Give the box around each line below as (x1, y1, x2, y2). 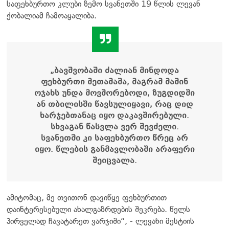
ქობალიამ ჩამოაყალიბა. (7, 10, 97, 20)
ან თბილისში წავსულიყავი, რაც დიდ (36, 99, 193, 109)
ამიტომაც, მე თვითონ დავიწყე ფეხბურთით (7, 192, 167, 202)
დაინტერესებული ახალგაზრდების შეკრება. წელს (7, 204, 190, 214)
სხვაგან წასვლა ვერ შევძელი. (50, 122, 179, 131)
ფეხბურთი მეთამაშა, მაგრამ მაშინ (41, 77, 188, 86)
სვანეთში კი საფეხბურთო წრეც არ (41, 133, 188, 143)
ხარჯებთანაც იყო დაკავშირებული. (40, 110, 189, 120)
